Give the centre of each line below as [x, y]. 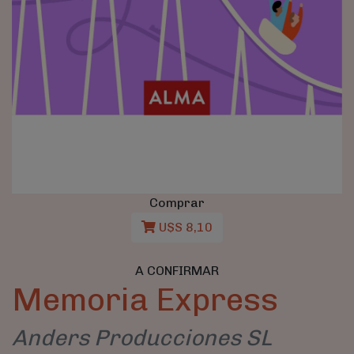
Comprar [177, 202]
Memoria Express [145, 299]
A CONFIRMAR [177, 270]
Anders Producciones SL [142, 337]
